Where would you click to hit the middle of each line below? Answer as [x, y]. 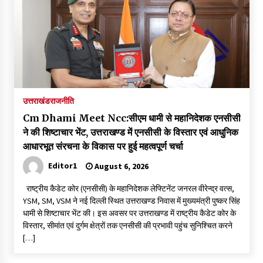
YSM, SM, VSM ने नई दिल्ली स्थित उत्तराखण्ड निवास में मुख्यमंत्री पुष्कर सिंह [131, 200]
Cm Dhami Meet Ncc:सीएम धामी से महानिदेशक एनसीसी [131, 118]
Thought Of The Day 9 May [127, 50]
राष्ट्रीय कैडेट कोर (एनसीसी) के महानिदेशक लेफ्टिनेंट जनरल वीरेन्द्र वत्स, [128, 188]
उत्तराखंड [36, 101]
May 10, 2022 [110, 10]
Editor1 [62, 165]
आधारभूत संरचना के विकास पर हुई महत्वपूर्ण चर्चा [103, 146]
